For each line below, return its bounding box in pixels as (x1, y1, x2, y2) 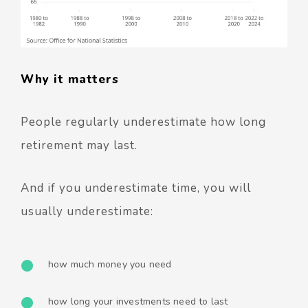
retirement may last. (21, 137, 137, 153)
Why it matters (21, 71, 119, 87)
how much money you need (48, 257, 172, 271)
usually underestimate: (21, 203, 153, 219)
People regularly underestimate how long (21, 113, 266, 130)
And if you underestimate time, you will (21, 179, 251, 196)
